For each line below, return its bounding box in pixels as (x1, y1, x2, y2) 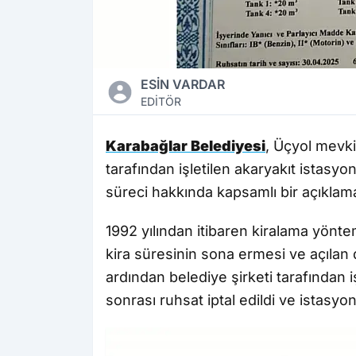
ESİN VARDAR (140, 76, 225, 93)
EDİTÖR (140, 95, 181, 109)
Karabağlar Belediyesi (106, 137, 265, 155)
